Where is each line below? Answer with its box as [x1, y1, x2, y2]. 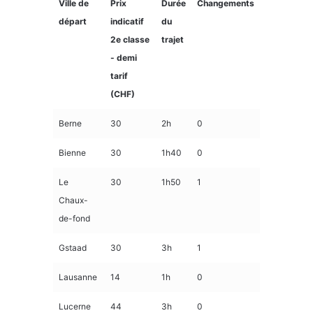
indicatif [110, 15, 144, 27]
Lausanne [59, 271, 97, 282]
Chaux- [59, 194, 88, 205]
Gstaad [59, 242, 87, 253]
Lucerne [59, 300, 91, 312]
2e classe [110, 34, 150, 45]
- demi [110, 52, 137, 63]
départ [59, 15, 87, 27]
